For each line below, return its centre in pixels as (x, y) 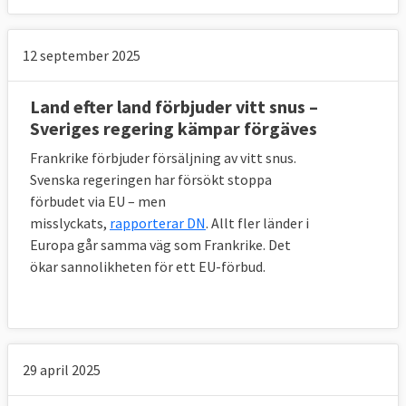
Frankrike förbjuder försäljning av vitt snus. (163, 158)
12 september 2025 (82, 56)
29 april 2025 (62, 370)
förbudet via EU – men (98, 202)
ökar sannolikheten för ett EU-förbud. (148, 267)
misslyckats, (70, 223)
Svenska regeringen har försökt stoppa (151, 180)
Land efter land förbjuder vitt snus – (174, 107)
